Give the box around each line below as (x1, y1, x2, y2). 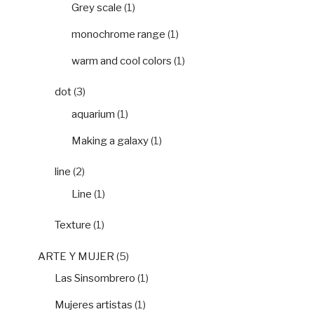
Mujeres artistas (55, 299, 132, 312)
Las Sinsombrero (55, 272, 135, 285)
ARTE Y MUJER (38, 250, 114, 263)
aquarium (71, 107, 115, 121)
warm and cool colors (71, 54, 172, 67)
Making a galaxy (71, 134, 149, 147)
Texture (55, 219, 91, 232)
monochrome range (71, 27, 165, 41)
